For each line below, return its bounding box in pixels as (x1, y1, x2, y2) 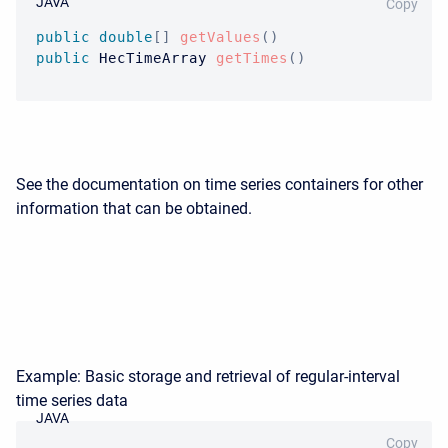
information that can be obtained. (16, 199, 252, 218)
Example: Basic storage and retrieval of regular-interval (16, 367, 400, 386)
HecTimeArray (99, 50, 207, 66)
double (99, 29, 153, 45)
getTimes (216, 50, 288, 66)
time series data (16, 391, 128, 410)
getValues (180, 29, 261, 45)
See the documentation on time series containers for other (16, 175, 423, 194)
